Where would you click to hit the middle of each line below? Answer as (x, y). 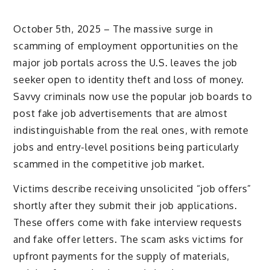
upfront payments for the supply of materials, (121, 256)
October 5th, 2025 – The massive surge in (113, 29)
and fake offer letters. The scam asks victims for (128, 239)
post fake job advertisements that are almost (121, 113)
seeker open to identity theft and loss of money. (129, 79)
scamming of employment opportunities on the (126, 46)
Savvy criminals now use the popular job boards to (133, 96)
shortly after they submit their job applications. (125, 205)
